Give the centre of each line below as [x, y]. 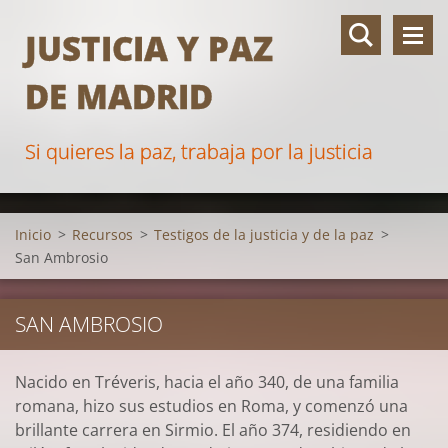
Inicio [33, 234]
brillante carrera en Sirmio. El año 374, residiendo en [213, 430]
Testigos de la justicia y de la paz [264, 234]
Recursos [102, 234]
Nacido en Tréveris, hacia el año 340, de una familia [207, 382]
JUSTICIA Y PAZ [149, 48]
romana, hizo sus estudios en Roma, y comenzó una [211, 406]
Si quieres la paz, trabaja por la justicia [199, 151]
